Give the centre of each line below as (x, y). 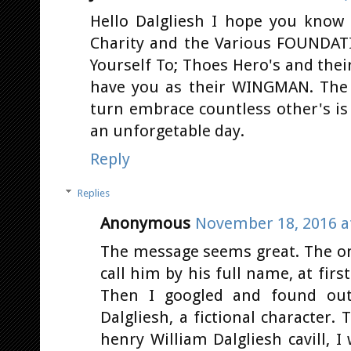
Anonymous (145, 224)
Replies (93, 193)
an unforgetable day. (167, 131)
